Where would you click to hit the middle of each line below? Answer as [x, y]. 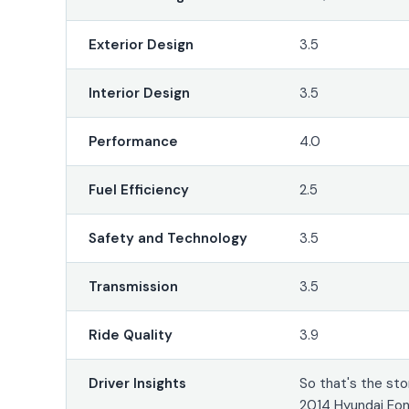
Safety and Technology [168, 238]
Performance [133, 141]
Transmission [133, 286]
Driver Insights [137, 383]
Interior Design [139, 93]
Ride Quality [130, 335]
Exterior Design [141, 44]
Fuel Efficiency [138, 189]
